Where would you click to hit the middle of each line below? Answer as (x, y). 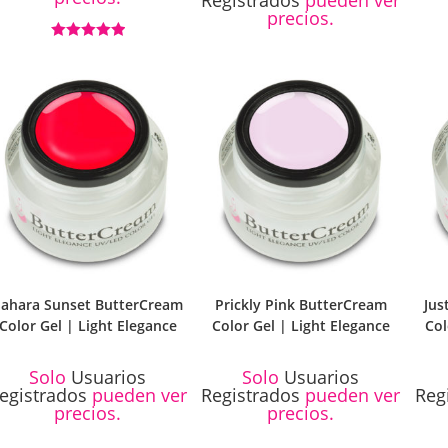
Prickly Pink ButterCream (300, 304)
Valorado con (87, 49)
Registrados (251, 394)
